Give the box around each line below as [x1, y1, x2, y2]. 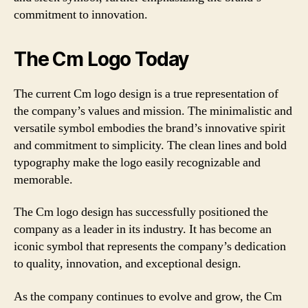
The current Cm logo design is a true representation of [14, 85, 278, 102]
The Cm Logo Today [14, 47, 189, 71]
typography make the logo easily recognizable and [14, 154, 261, 170]
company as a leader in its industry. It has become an [14, 221, 272, 237]
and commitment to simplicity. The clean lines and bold [14, 137, 287, 153]
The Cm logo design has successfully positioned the [14, 204, 268, 220]
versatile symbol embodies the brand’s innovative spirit [14, 120, 285, 136]
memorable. [14, 171, 73, 188]
